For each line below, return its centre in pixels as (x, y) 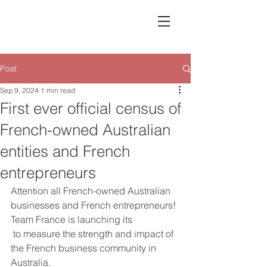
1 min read (58, 90)
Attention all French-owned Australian (92, 191)
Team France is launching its (73, 219)
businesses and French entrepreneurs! (93, 205)
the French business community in (85, 248)
